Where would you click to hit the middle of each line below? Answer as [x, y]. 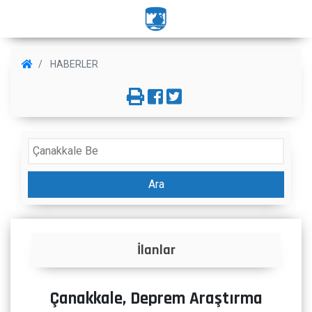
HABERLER [73, 64]
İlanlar [156, 250]
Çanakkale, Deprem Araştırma [156, 299]
